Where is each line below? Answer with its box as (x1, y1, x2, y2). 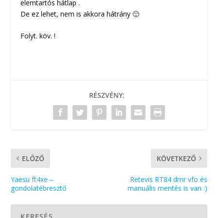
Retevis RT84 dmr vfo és (129, 175, 207, 184)
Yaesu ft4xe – (11, 175, 54, 184)
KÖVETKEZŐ (156, 154, 196, 163)
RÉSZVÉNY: (89, 91, 125, 100)
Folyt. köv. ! (20, 31, 56, 41)
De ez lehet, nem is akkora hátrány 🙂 (20, 9, 140, 18)
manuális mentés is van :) (127, 183, 207, 193)
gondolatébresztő (11, 183, 67, 193)
